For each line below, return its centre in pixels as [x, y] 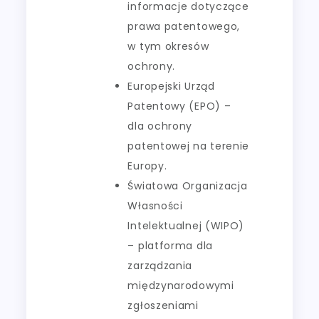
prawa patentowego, [184, 26]
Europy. [147, 166]
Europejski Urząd [171, 86]
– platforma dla [170, 245]
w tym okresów [168, 46]
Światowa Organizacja [188, 185]
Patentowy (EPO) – [179, 106]
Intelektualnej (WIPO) [186, 225]
